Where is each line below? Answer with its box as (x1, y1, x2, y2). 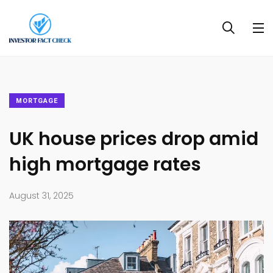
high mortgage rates (9, 152, 201, 178)
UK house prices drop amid (9, 126, 258, 152)
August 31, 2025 (9, 190, 74, 202)
